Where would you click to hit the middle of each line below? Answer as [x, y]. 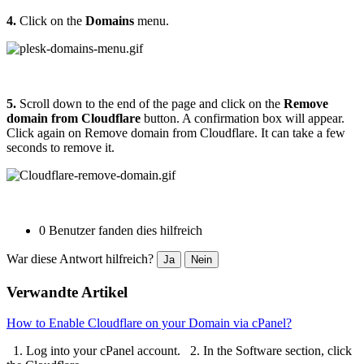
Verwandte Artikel [67, 292]
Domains [110, 20]
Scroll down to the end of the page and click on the [150, 103]
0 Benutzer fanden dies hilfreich [121, 230]
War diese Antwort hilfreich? [82, 258]
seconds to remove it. [61, 147]
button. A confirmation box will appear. [243, 118]
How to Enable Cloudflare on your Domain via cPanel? [149, 323]
